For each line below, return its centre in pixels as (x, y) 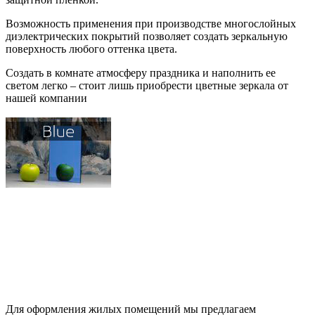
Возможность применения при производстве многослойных (151, 23)
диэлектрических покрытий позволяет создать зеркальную (147, 36)
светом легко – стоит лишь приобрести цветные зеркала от (147, 85)
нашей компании (46, 98)
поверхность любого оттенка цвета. (91, 49)
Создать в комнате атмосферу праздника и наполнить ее (141, 72)
